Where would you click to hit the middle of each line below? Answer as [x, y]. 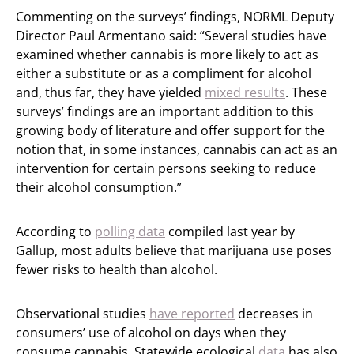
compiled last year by [230, 231]
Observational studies [83, 313]
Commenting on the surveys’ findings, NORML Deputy [175, 16]
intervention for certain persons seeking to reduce [166, 168]
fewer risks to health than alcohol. [117, 269]
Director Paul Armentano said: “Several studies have [171, 35]
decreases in [274, 313]
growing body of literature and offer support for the [170, 130]
